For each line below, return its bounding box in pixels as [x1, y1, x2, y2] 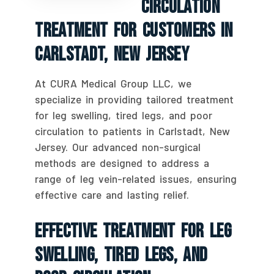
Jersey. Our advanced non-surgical [35, 140, 201, 153]
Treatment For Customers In [35, 18, 233, 43]
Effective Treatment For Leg [35, 219, 232, 243]
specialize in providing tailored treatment [35, 92, 234, 105]
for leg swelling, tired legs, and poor [35, 108, 213, 121]
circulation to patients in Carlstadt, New [35, 124, 231, 137]
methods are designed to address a [35, 156, 210, 169]
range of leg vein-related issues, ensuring [35, 172, 237, 185]
